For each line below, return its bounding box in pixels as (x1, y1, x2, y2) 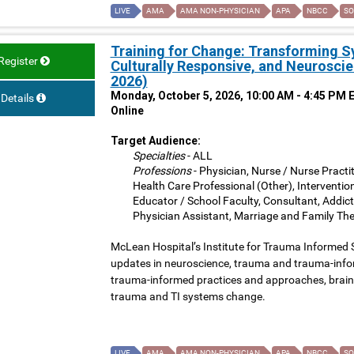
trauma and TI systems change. (110, 290, 265, 303)
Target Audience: (110, 134, 201, 148)
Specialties (132, 149, 185, 163)
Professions (132, 164, 191, 178)
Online (110, 104, 144, 118)
